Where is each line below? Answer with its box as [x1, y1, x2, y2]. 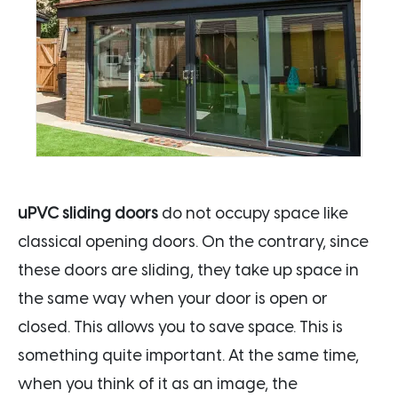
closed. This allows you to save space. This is [18, 316, 343, 337]
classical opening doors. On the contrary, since [18, 231, 369, 251]
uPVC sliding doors [18, 203, 158, 223]
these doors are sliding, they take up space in [18, 259, 359, 280]
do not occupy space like [158, 203, 348, 223]
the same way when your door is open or [18, 288, 328, 308]
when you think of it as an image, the [18, 373, 298, 394]
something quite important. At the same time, [18, 345, 359, 365]
